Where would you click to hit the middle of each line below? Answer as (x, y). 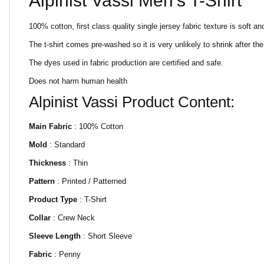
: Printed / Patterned (90, 181)
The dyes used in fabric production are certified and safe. (126, 63)
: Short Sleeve (106, 236)
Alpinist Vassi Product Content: (132, 102)
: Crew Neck (73, 218)
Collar (40, 218)
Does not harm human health (78, 81)
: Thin (77, 163)
